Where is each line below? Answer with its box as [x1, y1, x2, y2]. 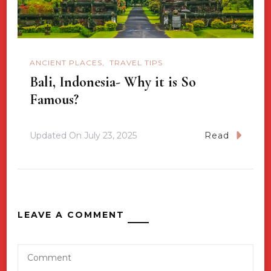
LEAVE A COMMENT [18, 209, 125, 221]
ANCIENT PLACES [30, 57, 102, 67]
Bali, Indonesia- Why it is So [30, 73, 196, 91]
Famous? [30, 91, 79, 109]
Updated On [30, 130, 84, 142]
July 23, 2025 [84, 130, 137, 142]
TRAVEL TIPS [109, 57, 163, 67]
